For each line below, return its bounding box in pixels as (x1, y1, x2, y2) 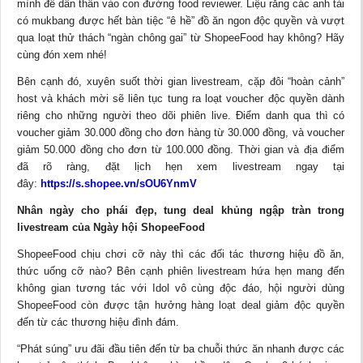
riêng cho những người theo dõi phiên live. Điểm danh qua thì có (17, 109, 344, 122)
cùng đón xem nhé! (17, 48, 107, 61)
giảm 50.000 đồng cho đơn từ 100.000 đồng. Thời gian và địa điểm (17, 143, 344, 156)
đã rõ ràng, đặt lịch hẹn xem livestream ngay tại (17, 160, 344, 173)
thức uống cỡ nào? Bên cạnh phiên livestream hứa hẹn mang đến (17, 264, 344, 277)
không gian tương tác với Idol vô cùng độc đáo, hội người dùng (17, 281, 344, 294)
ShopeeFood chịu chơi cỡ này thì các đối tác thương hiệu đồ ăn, (17, 247, 344, 260)
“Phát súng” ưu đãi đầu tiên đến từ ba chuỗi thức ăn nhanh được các (17, 342, 344, 355)
